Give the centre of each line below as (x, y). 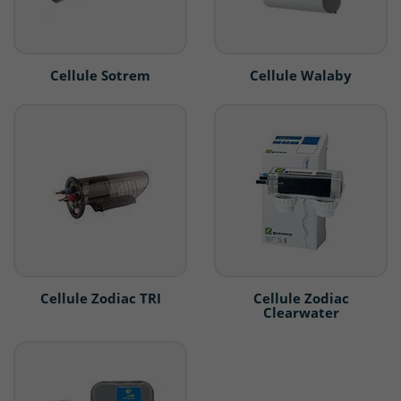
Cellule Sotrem (100, 76)
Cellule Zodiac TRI (100, 299)
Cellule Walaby (301, 76)
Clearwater (301, 313)
